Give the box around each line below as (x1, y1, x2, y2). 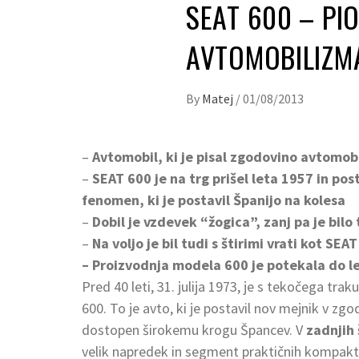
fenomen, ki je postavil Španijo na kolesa (82, 190, 345, 209)
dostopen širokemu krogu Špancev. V (82, 320, 306, 339)
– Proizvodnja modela (82, 255, 221, 274)
